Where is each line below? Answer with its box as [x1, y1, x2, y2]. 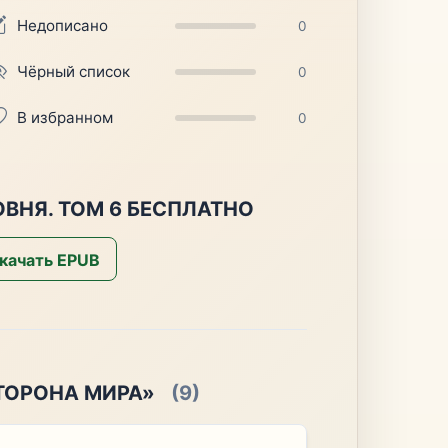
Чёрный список [17, 61, 131, 81]
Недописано [17, 15, 109, 35]
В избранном [17, 107, 114, 127]
